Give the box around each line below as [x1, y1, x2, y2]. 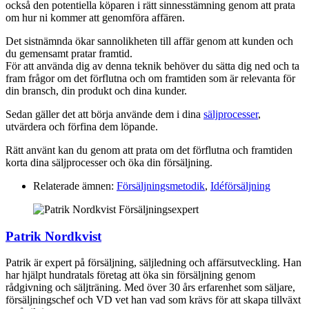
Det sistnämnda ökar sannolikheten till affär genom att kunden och [6, 34, 293, 47]
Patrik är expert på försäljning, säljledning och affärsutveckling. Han [6, 257, 301, 269]
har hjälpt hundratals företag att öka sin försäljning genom [6, 269, 255, 281]
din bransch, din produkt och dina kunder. [6, 84, 187, 97]
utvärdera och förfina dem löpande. [6, 120, 158, 132]
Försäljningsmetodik [117, 179, 205, 192]
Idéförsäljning [210, 179, 270, 192]
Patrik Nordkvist [6, 228, 101, 243]
